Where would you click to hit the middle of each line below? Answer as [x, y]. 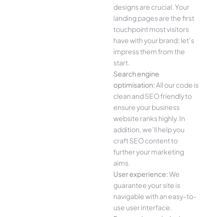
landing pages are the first [154, 18]
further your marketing [149, 152]
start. [122, 63]
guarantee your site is [147, 185]
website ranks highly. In [149, 118]
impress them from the [149, 52]
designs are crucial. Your [151, 7]
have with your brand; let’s [154, 40]
